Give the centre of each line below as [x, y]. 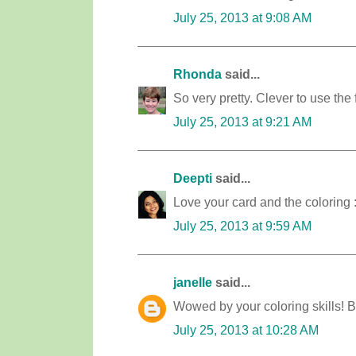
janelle [193, 282]
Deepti [193, 178]
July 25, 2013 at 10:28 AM [246, 330]
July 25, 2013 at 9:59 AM [242, 226]
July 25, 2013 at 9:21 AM [242, 122]
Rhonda [197, 74]
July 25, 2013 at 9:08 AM [242, 17]
